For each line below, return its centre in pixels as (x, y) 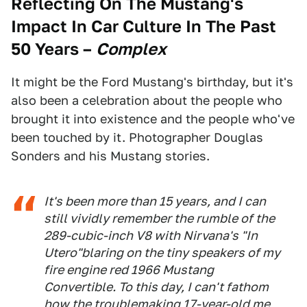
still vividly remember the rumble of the (159, 218)
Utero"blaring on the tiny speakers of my (162, 253)
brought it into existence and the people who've (153, 119)
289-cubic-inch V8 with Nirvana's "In (151, 235)
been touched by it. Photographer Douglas (137, 137)
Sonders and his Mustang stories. (110, 156)
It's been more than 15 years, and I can (155, 201)
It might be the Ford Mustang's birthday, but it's (152, 82)
